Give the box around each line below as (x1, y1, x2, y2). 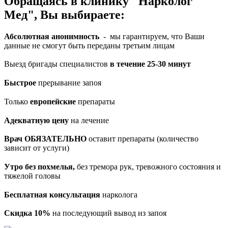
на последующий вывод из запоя (50, 209, 166, 218)
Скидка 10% (4, 209, 50, 218)
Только (4, 97, 30, 106)
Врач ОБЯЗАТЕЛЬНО (4, 134, 87, 144)
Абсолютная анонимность (4, 32, 103, 41)
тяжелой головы (4, 171, 61, 180)
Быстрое (4, 78, 36, 88)
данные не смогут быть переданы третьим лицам (4, 41, 175, 50)
